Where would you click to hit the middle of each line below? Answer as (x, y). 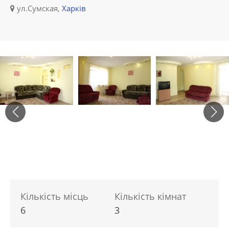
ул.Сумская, (38, 8)
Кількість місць (54, 197)
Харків (74, 8)
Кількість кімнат (150, 197)
